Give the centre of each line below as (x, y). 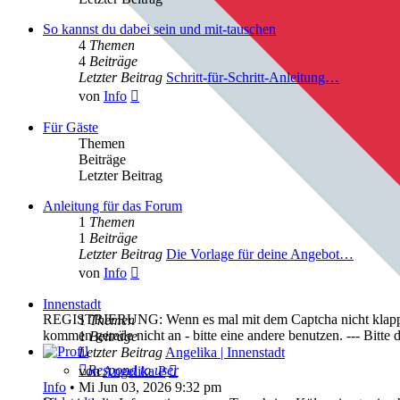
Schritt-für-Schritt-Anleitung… (253, 77)
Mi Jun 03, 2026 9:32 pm (150, 387)
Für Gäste (71, 127)
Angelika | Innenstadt (225, 352)
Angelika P (134, 371)
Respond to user (133, 370)
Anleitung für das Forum (112, 205)
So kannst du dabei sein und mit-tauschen (159, 29)
